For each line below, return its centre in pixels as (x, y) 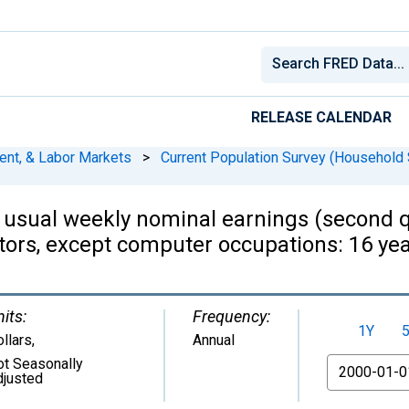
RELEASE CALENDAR (321, 117)
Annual (214, 340)
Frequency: (231, 316)
